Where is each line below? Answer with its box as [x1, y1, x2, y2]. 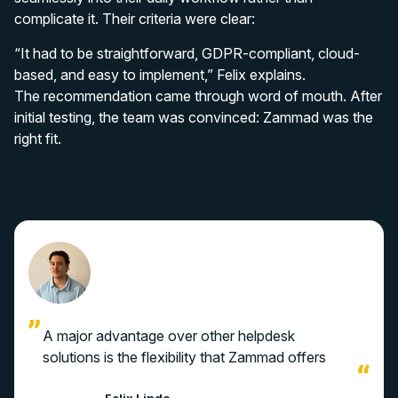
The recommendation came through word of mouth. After [14, 87, 382, 105]
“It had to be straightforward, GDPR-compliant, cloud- [14, 44, 360, 62]
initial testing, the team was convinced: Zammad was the [14, 108, 373, 126]
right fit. [14, 130, 61, 147]
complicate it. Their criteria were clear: [14, 10, 255, 28]
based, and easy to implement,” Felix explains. [14, 66, 306, 84]
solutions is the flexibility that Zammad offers [43, 348, 326, 366]
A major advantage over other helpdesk [43, 327, 295, 345]
